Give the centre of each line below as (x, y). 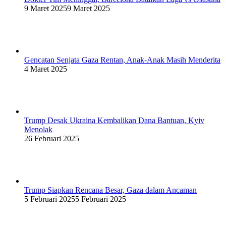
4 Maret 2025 (46, 69)
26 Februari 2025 (52, 139)
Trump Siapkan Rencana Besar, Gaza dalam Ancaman (110, 190)
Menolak (38, 130)
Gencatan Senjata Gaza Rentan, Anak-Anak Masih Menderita (122, 60)
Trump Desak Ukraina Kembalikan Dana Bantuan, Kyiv (114, 121)
